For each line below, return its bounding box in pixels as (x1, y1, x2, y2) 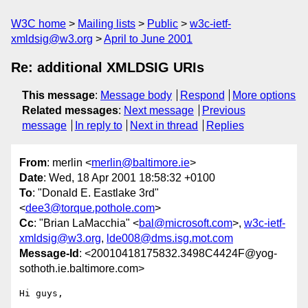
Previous (201, 104, 245, 116)
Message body (100, 89, 172, 101)
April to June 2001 (104, 33, 192, 45)
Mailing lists (78, 18, 135, 30)
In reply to (74, 120, 122, 131)
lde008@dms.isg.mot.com (107, 232, 233, 245)
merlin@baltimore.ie (91, 157, 190, 169)
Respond (179, 89, 225, 101)
